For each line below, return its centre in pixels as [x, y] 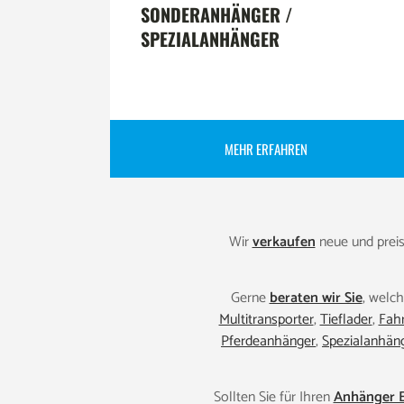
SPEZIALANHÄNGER [210, 39]
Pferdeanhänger [268, 342]
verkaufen [284, 243]
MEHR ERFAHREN [266, 149]
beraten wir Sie [316, 298]
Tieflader [346, 320]
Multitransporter [266, 320]
